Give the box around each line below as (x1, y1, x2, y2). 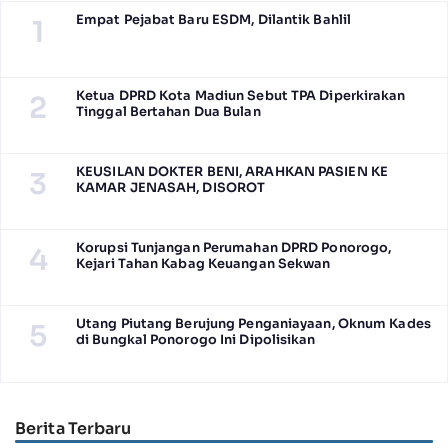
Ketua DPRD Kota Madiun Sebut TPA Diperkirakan (76, 87, 406, 104)
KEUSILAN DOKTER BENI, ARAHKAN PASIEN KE (76, 163, 388, 180)
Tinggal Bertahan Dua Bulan (76, 103, 261, 120)
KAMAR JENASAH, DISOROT (76, 179, 266, 196)
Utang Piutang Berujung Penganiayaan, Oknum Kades (76, 315, 431, 332)
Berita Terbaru (15, 418, 132, 440)
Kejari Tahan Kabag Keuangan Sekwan (76, 255, 334, 272)
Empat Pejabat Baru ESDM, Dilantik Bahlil (76, 11, 351, 28)
